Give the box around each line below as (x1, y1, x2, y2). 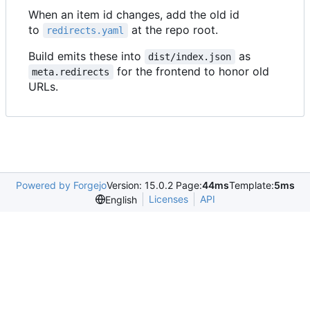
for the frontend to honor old (113, 64, 273, 79)
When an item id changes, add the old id (28, 8, 239, 22)
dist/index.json (148, 51, 232, 63)
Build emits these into (28, 49, 145, 64)
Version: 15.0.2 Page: (106, 179, 202, 192)
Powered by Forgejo (15, 179, 107, 192)
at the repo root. (127, 23, 218, 37)
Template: (228, 179, 274, 192)
